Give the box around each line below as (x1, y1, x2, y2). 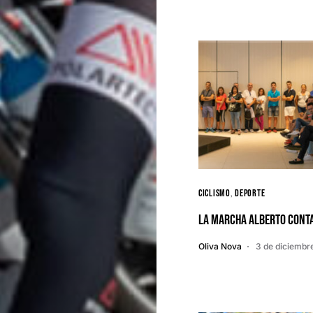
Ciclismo (198, 187, 231, 199)
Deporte (235, 187, 265, 199)
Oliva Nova (198, 241, 242, 252)
